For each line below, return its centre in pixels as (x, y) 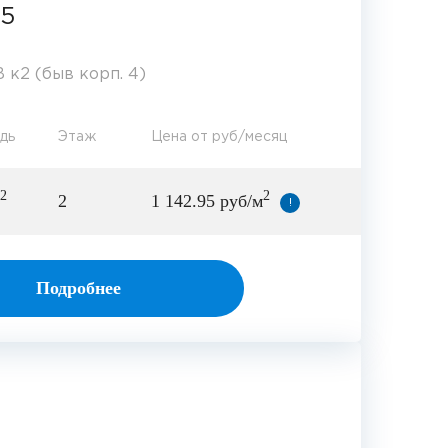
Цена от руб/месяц (219, 137)
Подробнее (78, 288)
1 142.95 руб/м (207, 201)
